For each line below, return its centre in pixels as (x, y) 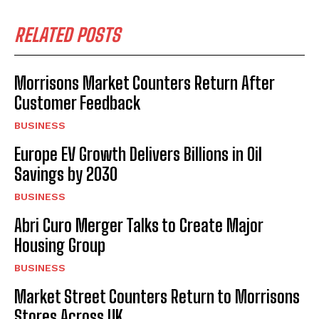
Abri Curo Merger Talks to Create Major (139, 226)
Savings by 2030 (66, 174)
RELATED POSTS (67, 35)
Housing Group (60, 246)
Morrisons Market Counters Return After (145, 83)
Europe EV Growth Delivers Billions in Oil (138, 155)
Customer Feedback (77, 103)
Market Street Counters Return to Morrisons (157, 297)
